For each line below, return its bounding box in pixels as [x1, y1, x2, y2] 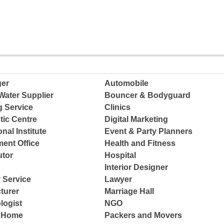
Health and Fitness [104, 139, 176, 148]
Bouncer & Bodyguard [104, 91, 191, 100]
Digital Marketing [104, 115, 168, 124]
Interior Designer [104, 163, 168, 172]
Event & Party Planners [104, 127, 193, 136]
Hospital [104, 151, 136, 160]
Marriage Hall [104, 187, 154, 196]
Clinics [104, 103, 131, 112]
